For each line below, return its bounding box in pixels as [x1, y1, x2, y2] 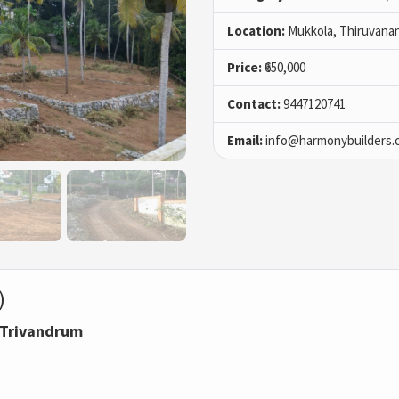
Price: [227, 59, 262, 77]
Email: [227, 132, 263, 150]
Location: [227, 22, 285, 40]
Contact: [227, 95, 281, 113]
